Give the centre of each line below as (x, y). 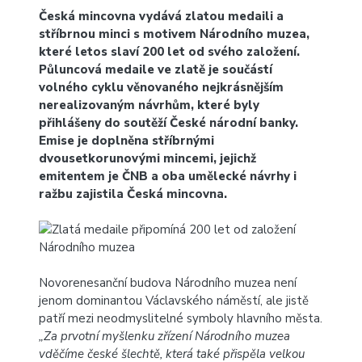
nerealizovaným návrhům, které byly (149, 105)
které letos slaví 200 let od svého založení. (169, 52)
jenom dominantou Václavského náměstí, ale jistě (174, 301)
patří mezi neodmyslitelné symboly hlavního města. (181, 318)
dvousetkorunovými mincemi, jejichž (147, 158)
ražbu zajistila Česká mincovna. (133, 194)
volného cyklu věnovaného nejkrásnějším (161, 87)
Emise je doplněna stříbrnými (126, 141)
